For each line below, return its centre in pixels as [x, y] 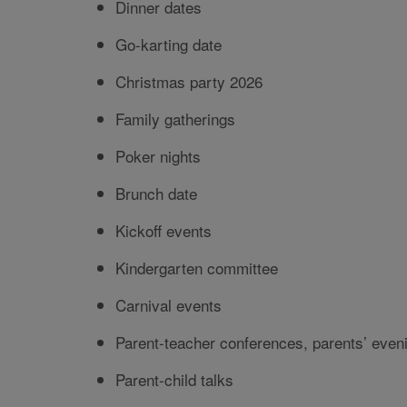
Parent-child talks [174, 380]
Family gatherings [175, 119]
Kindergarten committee [197, 268]
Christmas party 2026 [189, 82]
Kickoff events [164, 231]
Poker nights [158, 156]
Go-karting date [169, 45]
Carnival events [169, 305]
